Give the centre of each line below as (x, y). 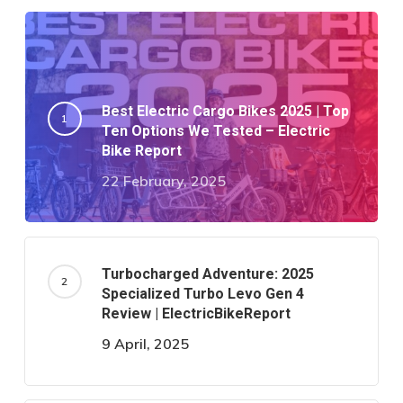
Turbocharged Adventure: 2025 (207, 273)
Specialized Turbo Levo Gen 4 (202, 293)
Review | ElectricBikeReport (196, 313)
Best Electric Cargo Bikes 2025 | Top (225, 111)
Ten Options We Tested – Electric (215, 130)
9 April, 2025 (145, 343)
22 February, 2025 (164, 180)
